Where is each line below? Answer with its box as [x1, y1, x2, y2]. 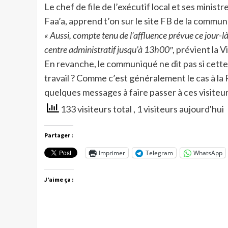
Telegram [146, 148, 173, 157]
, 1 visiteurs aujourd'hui [133, 103, 224, 115]
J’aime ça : [44, 176, 74, 184]
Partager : [44, 131, 73, 139]
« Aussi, [44, 29, 71, 41]
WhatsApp [193, 148, 222, 157]
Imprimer [99, 148, 125, 157]
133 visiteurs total [59, 103, 133, 115]
